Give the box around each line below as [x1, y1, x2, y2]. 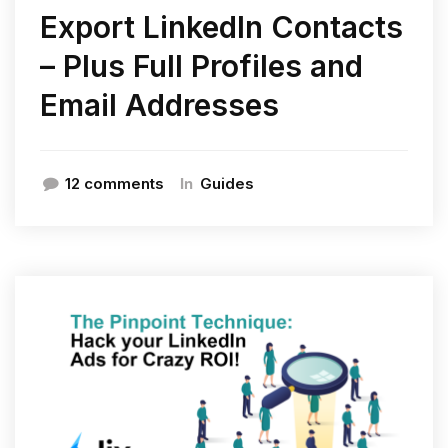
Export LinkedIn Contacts [40, 8, 403, 45]
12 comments [65, 173, 164, 193]
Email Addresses [40, 86, 279, 123]
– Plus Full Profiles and [40, 47, 363, 84]
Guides [200, 173, 254, 193]
